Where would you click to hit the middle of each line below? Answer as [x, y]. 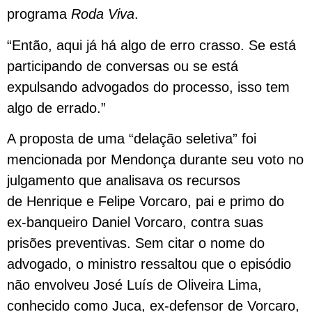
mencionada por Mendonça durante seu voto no [155, 160]
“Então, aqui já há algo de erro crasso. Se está [151, 45]
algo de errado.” [56, 108]
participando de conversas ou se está [123, 66]
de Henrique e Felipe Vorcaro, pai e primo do [146, 202]
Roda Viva [103, 14]
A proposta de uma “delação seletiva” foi [132, 139]
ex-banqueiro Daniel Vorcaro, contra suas [135, 223]
